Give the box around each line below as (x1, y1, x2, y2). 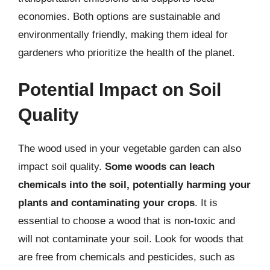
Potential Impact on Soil (18, 80, 221, 99)
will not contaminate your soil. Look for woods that (18, 233, 243, 245)
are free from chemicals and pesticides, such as (18, 251, 235, 263)
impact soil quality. (18, 161, 105, 172)
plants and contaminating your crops (18, 197, 195, 209)
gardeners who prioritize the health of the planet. (18, 46, 235, 58)
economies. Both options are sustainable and (18, 10, 220, 22)
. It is (195, 197, 218, 209)
